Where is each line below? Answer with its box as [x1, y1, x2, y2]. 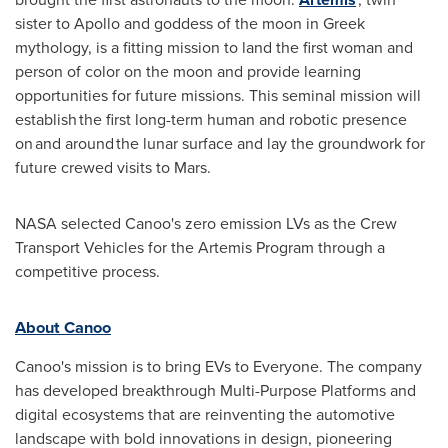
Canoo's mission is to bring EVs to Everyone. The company [15, 355, 422, 379]
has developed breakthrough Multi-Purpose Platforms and [15, 379, 416, 403]
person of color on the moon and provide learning [15, 60, 361, 84]
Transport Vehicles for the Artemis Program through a [15, 236, 385, 260]
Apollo [74, 12, 120, 36]
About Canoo [15, 315, 111, 341]
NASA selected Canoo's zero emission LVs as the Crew [15, 212, 397, 236]
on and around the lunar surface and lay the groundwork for [15, 132, 425, 156]
